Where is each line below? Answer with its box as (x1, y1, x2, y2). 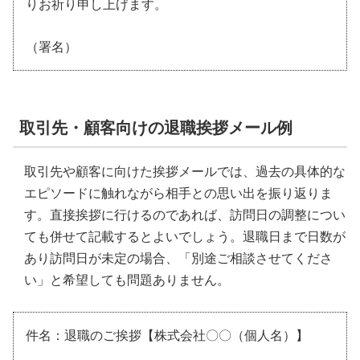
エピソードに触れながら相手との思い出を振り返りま (24, 186, 333, 200)
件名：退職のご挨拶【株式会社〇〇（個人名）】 (26, 328, 309, 342)
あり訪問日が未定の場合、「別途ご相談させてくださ (24, 251, 333, 265)
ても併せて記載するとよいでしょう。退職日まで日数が (24, 229, 346, 243)
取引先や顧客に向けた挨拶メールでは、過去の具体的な (24, 164, 346, 178)
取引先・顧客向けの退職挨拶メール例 (19, 118, 292, 137)
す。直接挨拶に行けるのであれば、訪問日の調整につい (24, 207, 346, 222)
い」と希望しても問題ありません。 (24, 272, 230, 287)
